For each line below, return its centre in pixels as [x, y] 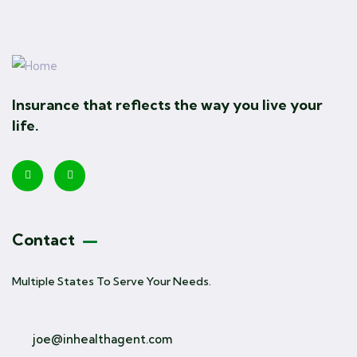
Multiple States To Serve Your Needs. [112, 281]
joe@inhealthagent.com [102, 339]
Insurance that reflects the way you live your [167, 104]
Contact [43, 239]
